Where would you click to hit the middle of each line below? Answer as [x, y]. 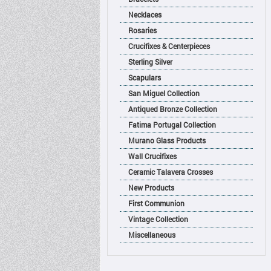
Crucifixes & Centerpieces [169, 46]
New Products [151, 188]
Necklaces [145, 15]
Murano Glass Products [167, 140]
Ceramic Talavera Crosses [170, 172]
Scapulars [144, 77]
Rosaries [142, 30]
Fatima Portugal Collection [172, 125]
